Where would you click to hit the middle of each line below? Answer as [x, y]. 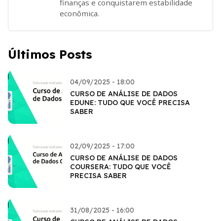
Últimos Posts [50, 54]
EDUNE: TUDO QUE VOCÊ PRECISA [130, 102]
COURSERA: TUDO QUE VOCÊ [121, 166]
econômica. [79, 13]
